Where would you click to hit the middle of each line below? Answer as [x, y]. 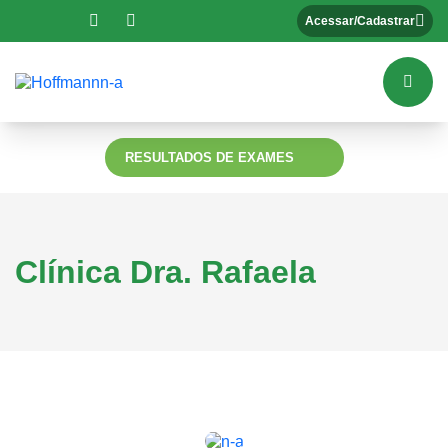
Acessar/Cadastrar [360, 21]
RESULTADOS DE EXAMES [209, 157]
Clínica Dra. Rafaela [165, 272]
